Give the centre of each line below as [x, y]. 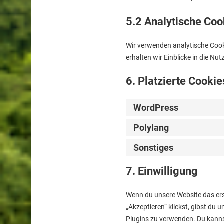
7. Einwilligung [162, 171]
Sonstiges [153, 148]
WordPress [156, 108]
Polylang [151, 128]
